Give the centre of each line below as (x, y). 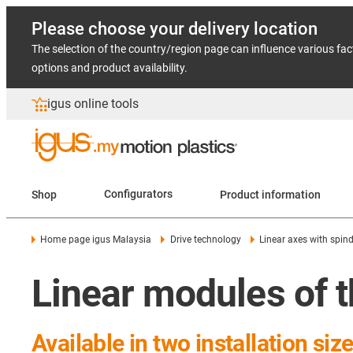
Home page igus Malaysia (96, 240)
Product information (270, 194)
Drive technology (205, 240)
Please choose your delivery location (175, 29)
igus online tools (93, 104)
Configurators (138, 194)
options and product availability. (110, 68)
